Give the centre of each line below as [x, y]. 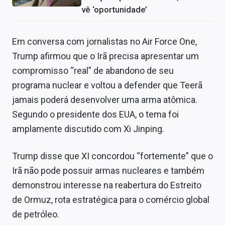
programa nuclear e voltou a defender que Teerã [107, 85]
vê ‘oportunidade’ [114, 9]
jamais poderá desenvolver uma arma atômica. [105, 99]
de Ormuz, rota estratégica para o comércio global [111, 199]
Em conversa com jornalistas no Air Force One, [104, 41]
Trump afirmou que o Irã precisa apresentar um [105, 56]
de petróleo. [36, 214]
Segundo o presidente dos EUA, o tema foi [95, 114]
